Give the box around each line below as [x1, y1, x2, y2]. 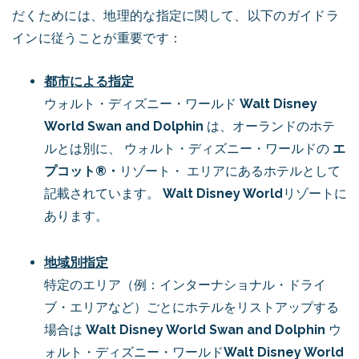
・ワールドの [252, 141, 333, 156]
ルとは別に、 [44, 141, 124, 156]
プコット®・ [44, 163, 119, 179]
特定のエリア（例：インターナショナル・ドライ [44, 277, 326, 292]
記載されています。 [44, 186, 163, 201]
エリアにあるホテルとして [187, 163, 341, 179]
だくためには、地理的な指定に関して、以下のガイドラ [12, 8, 339, 23]
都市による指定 [44, 74, 134, 89]
